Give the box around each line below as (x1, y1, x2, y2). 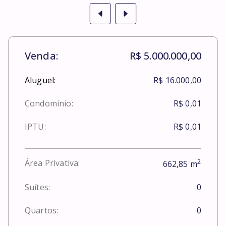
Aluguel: (25, 74, 56, 86)
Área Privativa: (25, 157, 80, 169)
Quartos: (25, 205, 59, 216)
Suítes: (25, 182, 50, 193)
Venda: (25, 48, 58, 63)
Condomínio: (25, 97, 73, 109)
